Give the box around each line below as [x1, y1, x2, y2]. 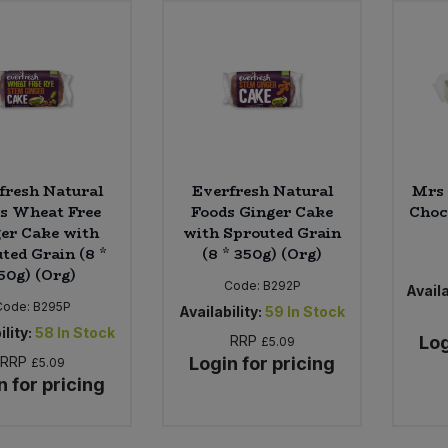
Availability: [179, 302, 263, 320]
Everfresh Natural [191, 179, 333, 202]
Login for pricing [189, 352, 336, 374]
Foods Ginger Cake [191, 200, 334, 223]
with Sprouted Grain [183, 221, 342, 244]
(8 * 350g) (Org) [202, 242, 323, 265]
